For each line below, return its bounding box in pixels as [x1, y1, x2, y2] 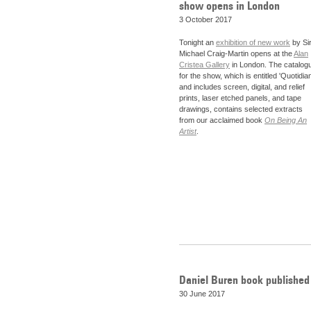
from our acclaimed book [179, 116, 264, 125]
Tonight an [179, 38, 216, 47]
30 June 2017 [179, 289, 225, 298]
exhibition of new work [216, 38, 290, 47]
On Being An [264, 116, 307, 125]
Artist [179, 127, 196, 136]
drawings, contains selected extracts [179, 105, 303, 114]
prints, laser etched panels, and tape [179, 94, 301, 103]
